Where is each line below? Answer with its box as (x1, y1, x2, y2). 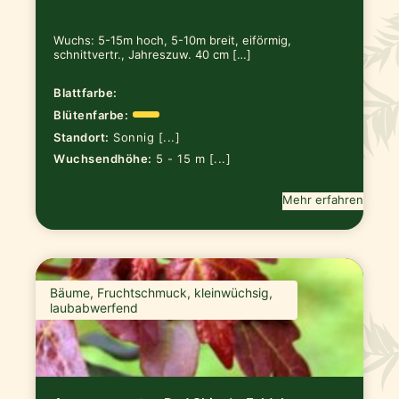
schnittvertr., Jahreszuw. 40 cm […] (53, 47, 252, 62)
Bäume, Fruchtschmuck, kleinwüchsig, (50, 285, 273, 301)
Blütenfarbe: (53, 107, 129, 122)
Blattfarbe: (53, 85, 118, 101)
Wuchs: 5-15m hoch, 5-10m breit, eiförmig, (53, 33, 292, 48)
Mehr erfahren (281, 192, 363, 208)
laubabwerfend (50, 300, 139, 316)
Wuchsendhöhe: (53, 151, 152, 167)
